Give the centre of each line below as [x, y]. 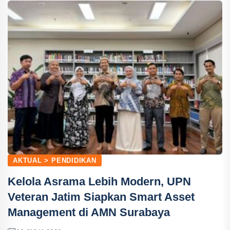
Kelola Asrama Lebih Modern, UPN [99, 181]
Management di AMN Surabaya [89, 212]
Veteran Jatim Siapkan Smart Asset [101, 197]
